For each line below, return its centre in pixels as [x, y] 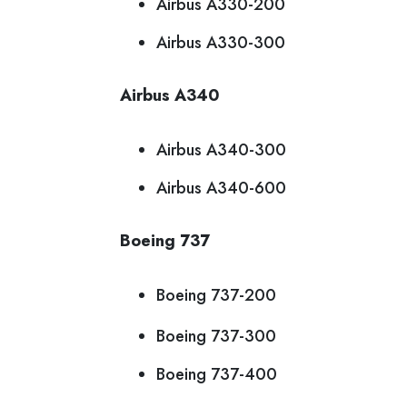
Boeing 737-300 [216, 336]
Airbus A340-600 [221, 188]
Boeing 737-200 [216, 295]
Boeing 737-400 [217, 374]
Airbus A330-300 [221, 43]
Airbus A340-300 [221, 150]
